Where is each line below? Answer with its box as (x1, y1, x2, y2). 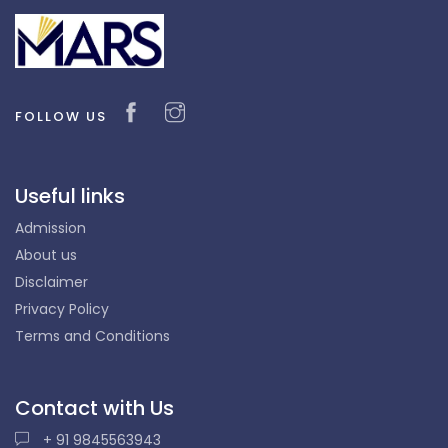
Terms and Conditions (15, 325, 170, 346)
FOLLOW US (15, 106, 107, 126)
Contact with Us (15, 393, 174, 422)
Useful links (15, 181, 125, 210)
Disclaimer (15, 271, 88, 292)
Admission (15, 217, 86, 238)
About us (15, 244, 77, 265)
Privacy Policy (15, 298, 109, 319)
